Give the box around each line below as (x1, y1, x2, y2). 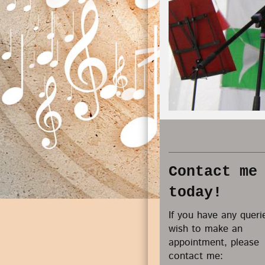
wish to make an (169, 221, 243, 236)
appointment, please (169, 235, 259, 250)
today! (169, 183, 222, 201)
